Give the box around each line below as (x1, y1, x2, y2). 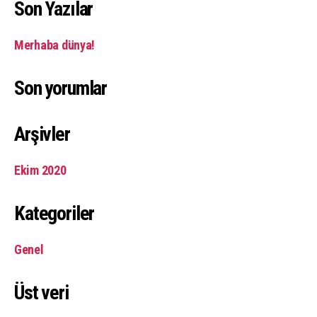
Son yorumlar (14, 76, 108, 100)
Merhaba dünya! (14, 37, 96, 52)
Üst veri (14, 280, 69, 304)
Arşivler (14, 122, 70, 146)
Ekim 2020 (14, 162, 67, 178)
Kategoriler (14, 201, 95, 225)
